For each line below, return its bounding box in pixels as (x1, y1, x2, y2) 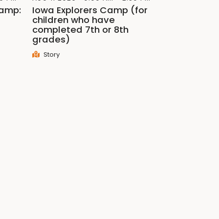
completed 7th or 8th (32, 23, 129, 36)
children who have (32, 14, 115, 26)
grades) (32, 33, 70, 45)
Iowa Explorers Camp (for (32, 4, 148, 16)
